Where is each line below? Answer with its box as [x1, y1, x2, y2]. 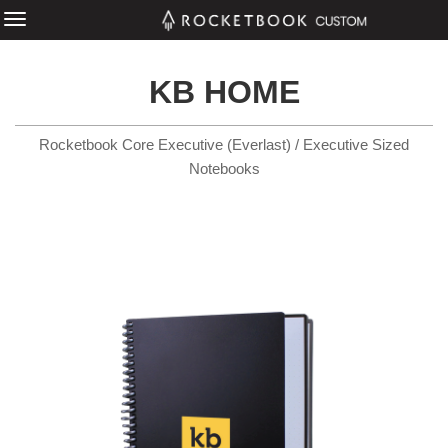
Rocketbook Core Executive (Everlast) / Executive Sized [39, 136, 409, 153]
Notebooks [188, 160, 260, 177]
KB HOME [148, 74, 300, 110]
